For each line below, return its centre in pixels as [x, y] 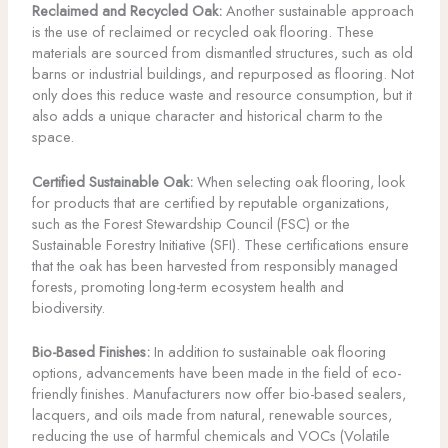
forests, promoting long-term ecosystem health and [187, 286]
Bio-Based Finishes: [90, 351]
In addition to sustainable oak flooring [267, 351]
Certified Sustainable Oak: [112, 181]
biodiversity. [68, 307]
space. [52, 137]
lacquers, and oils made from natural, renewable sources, [211, 414]
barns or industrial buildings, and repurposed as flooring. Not [222, 74]
